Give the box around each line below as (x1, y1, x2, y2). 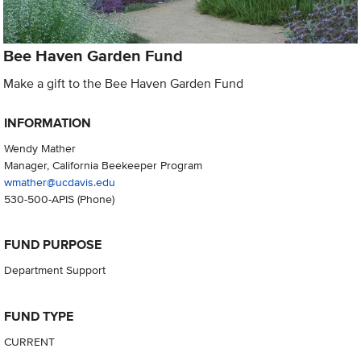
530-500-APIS (3, 190, 74, 208)
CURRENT (3, 332, 55, 350)
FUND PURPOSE (3, 235, 102, 255)
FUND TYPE (3, 306, 73, 326)
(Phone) (73, 190, 114, 208)
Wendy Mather (3, 139, 76, 157)
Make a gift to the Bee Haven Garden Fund (3, 73, 244, 93)
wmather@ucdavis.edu (3, 173, 115, 191)
